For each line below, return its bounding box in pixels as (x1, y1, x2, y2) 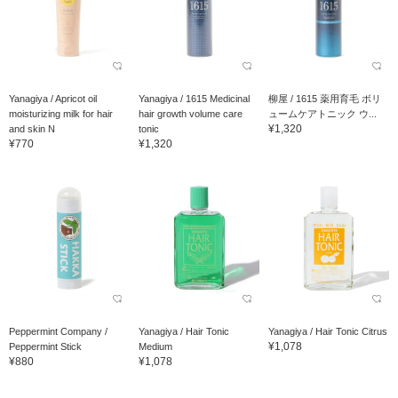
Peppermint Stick (9, 340, 82, 352)
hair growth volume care (138, 107, 243, 119)
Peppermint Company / (9, 325, 107, 337)
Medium (138, 340, 172, 352)
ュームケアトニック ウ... (267, 107, 377, 119)
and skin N (9, 123, 55, 134)
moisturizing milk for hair (9, 107, 113, 119)
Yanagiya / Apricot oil (9, 92, 97, 104)
